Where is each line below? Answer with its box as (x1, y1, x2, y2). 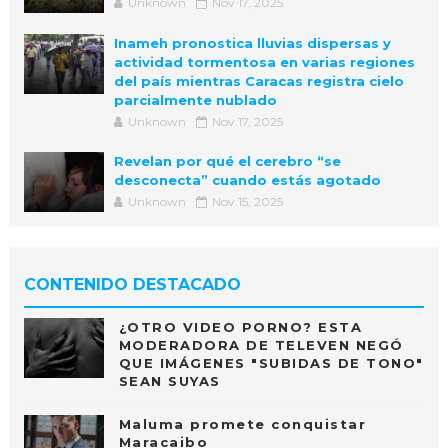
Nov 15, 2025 (211, 193, 283, 209)
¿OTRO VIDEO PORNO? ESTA (118, 318, 363, 335)
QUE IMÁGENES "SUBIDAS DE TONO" (118, 354, 424, 371)
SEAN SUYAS (118, 372, 221, 389)
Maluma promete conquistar (118, 415, 367, 432)
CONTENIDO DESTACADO (23, 274, 241, 294)
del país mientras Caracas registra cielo (113, 72, 404, 89)
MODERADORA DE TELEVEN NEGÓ (118, 336, 404, 353)
